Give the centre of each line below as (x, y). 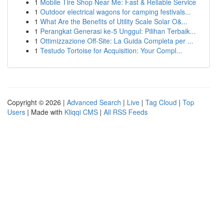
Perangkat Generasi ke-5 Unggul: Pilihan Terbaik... (118, 31)
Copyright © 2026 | (37, 102)
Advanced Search (94, 102)
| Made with (45, 112)
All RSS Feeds (126, 112)
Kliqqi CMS (81, 112)
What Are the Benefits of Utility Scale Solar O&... (114, 21)
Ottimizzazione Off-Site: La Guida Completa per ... (117, 41)
